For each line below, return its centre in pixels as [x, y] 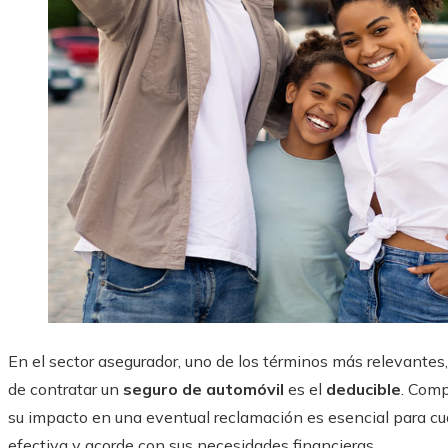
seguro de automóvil [201, 389]
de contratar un [63, 389]
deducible [363, 389]
